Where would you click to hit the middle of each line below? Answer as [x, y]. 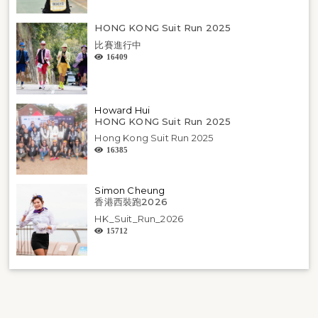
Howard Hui [122, 110]
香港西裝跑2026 [131, 202]
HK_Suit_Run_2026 [139, 218]
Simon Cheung [130, 191]
